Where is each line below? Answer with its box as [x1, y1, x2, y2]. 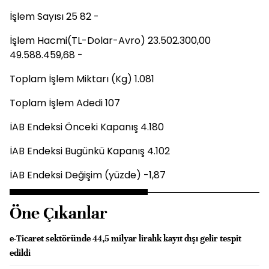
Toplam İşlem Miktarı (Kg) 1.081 [10, 72, 154, 86]
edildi [10, 247, 31, 258]
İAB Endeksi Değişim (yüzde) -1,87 [10, 168, 166, 182]
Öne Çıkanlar [10, 203, 107, 223]
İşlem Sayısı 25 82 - [10, 10, 99, 23]
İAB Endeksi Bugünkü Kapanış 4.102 [10, 144, 170, 158]
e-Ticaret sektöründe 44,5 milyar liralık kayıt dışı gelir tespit [10, 233, 241, 244]
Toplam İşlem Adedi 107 [10, 96, 120, 110]
